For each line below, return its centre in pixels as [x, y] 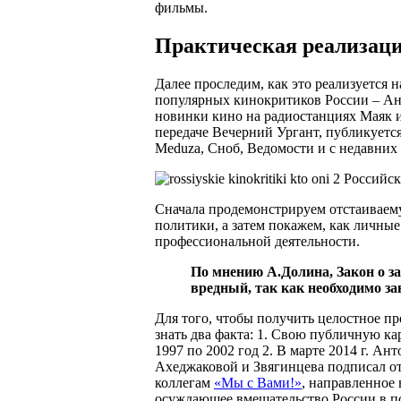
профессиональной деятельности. [257, 241]
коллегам [184, 382]
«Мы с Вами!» [258, 382]
